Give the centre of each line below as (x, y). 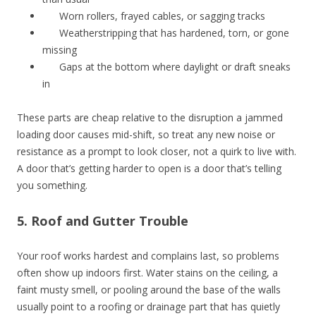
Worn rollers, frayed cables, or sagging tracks (162, 16)
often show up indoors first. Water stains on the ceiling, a (147, 272)
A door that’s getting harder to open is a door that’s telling (149, 168)
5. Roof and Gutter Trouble (103, 220)
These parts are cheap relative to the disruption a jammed (150, 117)
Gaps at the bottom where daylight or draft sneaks (175, 66)
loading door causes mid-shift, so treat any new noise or (146, 134)
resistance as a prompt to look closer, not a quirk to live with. (157, 151)
